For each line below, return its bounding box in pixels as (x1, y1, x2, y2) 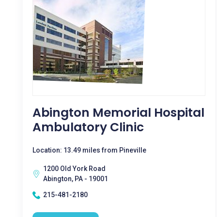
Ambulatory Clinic (32, 119, 144, 136)
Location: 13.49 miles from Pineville (32, 146, 146, 154)
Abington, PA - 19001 (43, 175, 108, 183)
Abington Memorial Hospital (32, 104, 204, 121)
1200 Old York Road (43, 165, 106, 172)
